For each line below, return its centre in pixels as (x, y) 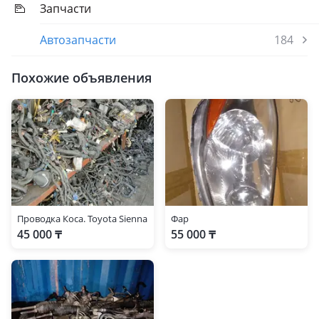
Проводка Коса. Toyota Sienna (82, 219)
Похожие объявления (82, 78)
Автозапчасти (78, 40)
